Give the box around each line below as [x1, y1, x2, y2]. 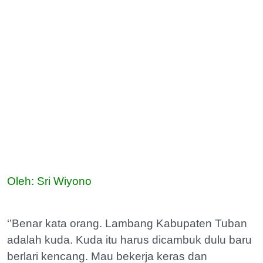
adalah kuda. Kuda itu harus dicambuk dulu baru [7, 233, 252, 246]
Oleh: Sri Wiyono [7, 174, 92, 187]
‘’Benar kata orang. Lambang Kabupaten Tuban [7, 217, 247, 230]
